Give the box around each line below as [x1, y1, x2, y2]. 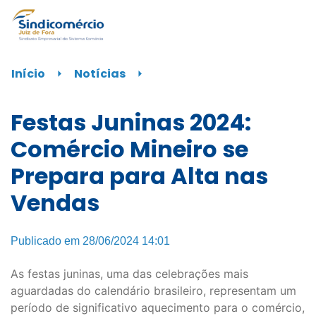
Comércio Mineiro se [11, 133, 248, 166]
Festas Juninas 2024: [11, 107, 251, 139]
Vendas [11, 187, 99, 219]
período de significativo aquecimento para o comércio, [11, 300, 305, 315]
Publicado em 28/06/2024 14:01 [11, 234, 170, 247]
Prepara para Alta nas [11, 160, 268, 193]
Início [11, 65, 45, 82]
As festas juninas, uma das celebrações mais [11, 266, 248, 281]
